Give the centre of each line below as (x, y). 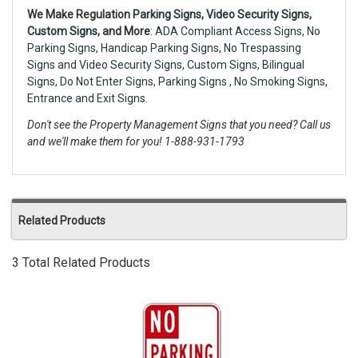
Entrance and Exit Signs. (88, 99)
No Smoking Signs (280, 82)
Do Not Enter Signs (107, 82)
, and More (124, 32)
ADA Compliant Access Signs (229, 32)
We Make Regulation (80, 15)
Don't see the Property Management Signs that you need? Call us (179, 125)
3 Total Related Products (81, 263)
